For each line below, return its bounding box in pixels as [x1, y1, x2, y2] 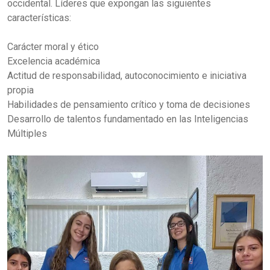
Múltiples [7, 128, 47, 139]
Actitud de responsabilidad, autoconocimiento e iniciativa [7, 70, 246, 81]
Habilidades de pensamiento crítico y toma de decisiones [7, 99, 250, 110]
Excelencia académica [7, 55, 100, 67]
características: [7, 12, 71, 24]
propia [7, 84, 34, 96]
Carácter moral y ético [7, 41, 99, 52]
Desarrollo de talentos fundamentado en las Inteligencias [7, 113, 248, 125]
